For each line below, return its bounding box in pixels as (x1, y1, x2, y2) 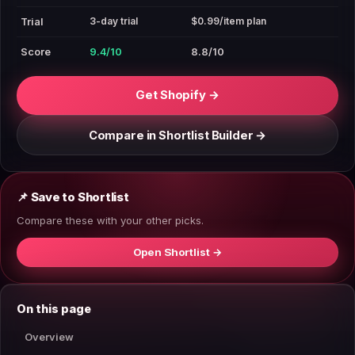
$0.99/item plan (191, 14, 266, 27)
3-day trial (90, 14, 138, 27)
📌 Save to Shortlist (17, 190, 129, 205)
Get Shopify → (136, 88, 219, 103)
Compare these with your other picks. (17, 214, 204, 227)
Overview (25, 330, 74, 343)
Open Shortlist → (132, 246, 223, 259)
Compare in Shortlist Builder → (88, 128, 267, 143)
